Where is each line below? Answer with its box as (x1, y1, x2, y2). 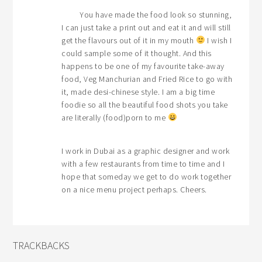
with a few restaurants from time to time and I (61, 158, 225, 169)
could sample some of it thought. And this (61, 47, 212, 58)
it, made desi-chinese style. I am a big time (61, 86, 215, 97)
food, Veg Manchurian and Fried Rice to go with (61, 73, 233, 84)
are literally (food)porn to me (61, 112, 168, 123)
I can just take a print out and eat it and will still (61, 22, 231, 33)
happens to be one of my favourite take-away (61, 60, 225, 71)
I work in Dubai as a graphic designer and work (61, 145, 230, 156)
